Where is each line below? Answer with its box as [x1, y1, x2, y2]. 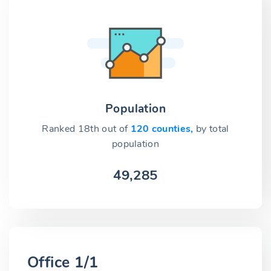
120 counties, [130, 122, 196, 136]
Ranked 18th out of [42, 122, 131, 136]
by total [196, 122, 229, 136]
